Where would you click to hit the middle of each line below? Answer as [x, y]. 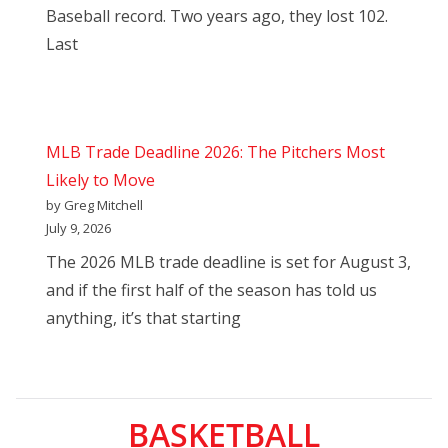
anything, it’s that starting [143, 318]
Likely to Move [100, 180]
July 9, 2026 [78, 228]
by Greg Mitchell [94, 205]
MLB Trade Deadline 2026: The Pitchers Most [215, 152]
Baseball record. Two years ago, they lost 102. [217, 16]
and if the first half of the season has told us [211, 290]
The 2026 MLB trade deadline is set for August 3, [228, 262]
